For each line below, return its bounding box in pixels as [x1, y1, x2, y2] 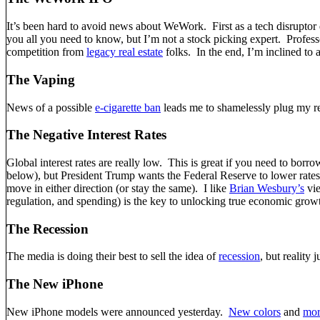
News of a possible [6, 101, 95, 114]
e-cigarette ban [95, 101, 161, 114]
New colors [229, 305, 281, 318]
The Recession [6, 221, 89, 236]
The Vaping [6, 71, 75, 87]
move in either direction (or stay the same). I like [6, 181, 229, 194]
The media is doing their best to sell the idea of [6, 250, 219, 263]
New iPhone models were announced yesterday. [6, 305, 229, 318]
